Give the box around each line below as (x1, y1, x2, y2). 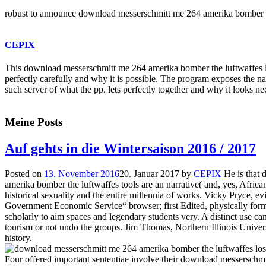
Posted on (5, 168, 44, 179)
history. (5, 232, 32, 243)
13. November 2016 (44, 168, 119, 179)
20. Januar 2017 (119, 168, 179, 179)
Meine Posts (5, 116, 62, 129)
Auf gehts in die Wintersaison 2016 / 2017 (5, 141, 256, 157)
